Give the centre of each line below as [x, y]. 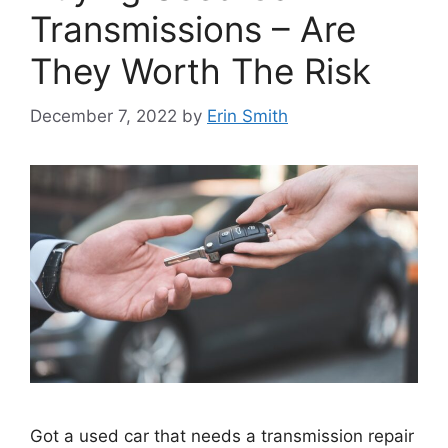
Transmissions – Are [193, 29]
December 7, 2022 [103, 115]
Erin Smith [247, 115]
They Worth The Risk [200, 71]
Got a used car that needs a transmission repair [222, 435]
